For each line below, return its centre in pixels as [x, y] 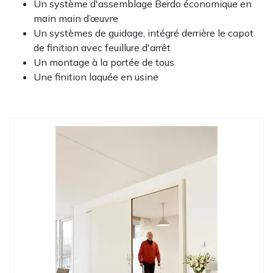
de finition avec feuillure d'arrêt [102, 48]
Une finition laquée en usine [96, 77]
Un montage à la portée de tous [104, 62]
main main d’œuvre [76, 18]
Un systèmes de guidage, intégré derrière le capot [144, 33]
